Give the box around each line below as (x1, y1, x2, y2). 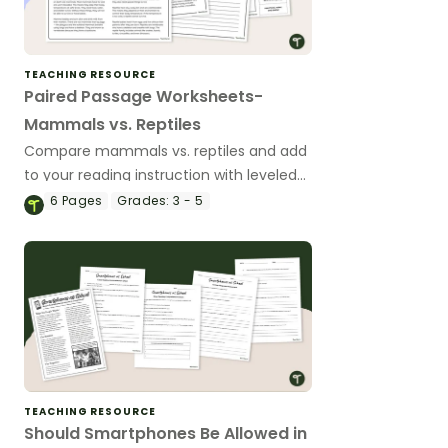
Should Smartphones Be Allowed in (24, 421, 307, 445)
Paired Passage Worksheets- (24, 84, 263, 108)
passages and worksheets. (24, 212, 207, 233)
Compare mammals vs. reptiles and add (24, 140, 307, 161)
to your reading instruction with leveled (24, 164, 297, 185)
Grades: (117, 191, 170, 209)
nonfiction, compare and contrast (24, 188, 263, 209)
